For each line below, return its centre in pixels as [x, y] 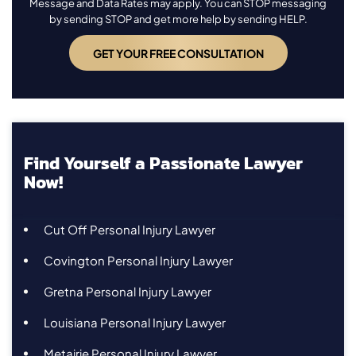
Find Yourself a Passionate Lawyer [163, 164]
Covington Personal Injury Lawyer [138, 261]
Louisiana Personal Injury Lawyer [135, 323]
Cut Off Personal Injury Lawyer [130, 230]
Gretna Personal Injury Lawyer [128, 292]
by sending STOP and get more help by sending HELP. [178, 19]
